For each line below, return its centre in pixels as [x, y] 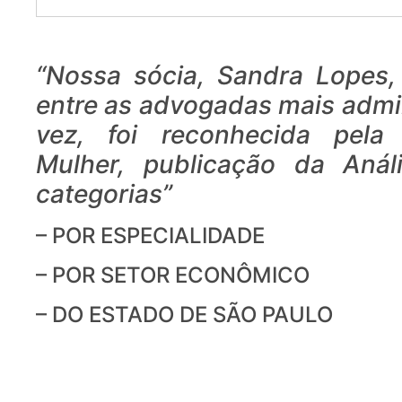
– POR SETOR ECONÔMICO [173, 275]
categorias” [104, 194]
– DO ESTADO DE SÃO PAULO [184, 315]
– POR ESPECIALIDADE [150, 236]
